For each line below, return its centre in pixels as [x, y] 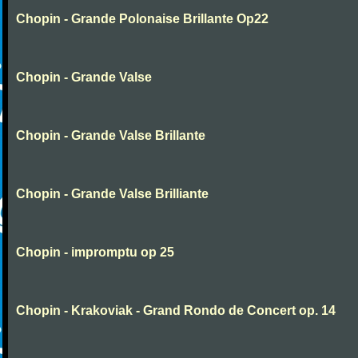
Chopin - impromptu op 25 [95, 252]
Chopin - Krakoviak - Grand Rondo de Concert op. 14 [176, 310]
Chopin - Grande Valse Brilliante [112, 194]
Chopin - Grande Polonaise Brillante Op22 [142, 19]
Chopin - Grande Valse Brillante [111, 135]
